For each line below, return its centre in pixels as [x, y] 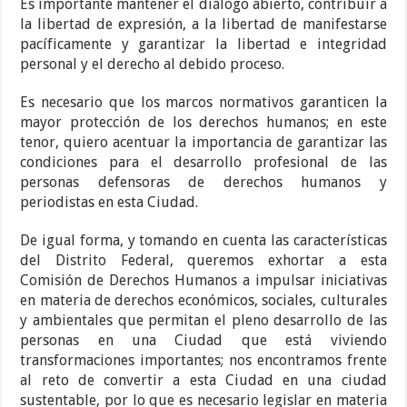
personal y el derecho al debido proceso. [153, 65]
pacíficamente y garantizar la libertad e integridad [203, 45]
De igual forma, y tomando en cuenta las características [203, 241]
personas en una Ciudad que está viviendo [203, 341]
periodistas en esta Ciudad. [109, 203]
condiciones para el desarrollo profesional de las [203, 163]
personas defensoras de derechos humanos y [203, 183]
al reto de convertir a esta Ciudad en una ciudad [203, 381]
